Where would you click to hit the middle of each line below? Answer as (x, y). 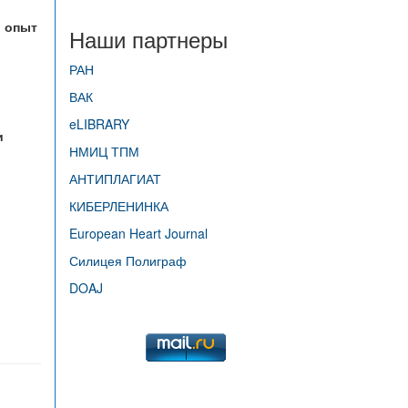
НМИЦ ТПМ (104, 151)
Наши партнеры (148, 38)
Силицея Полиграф (128, 260)
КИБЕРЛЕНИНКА (119, 205)
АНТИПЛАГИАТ (115, 178)
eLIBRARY (99, 123)
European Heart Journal (138, 233)
